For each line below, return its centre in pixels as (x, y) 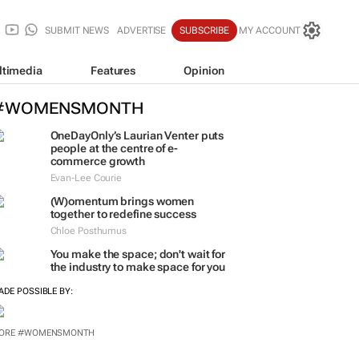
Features (113, 70)
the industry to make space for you (138, 267)
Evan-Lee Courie (86, 178)
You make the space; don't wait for (138, 254)
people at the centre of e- (114, 148)
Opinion (204, 70)
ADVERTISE (142, 30)
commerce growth (98, 161)
